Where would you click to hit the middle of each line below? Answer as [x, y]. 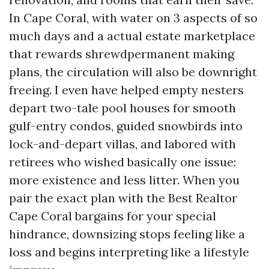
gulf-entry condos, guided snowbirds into [126, 126]
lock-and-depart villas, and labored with [122, 144]
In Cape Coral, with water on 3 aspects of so [133, 18]
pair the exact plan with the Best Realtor [123, 198]
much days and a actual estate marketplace [132, 36]
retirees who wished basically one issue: [122, 162]
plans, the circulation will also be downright [133, 72]
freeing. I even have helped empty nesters [126, 90]
